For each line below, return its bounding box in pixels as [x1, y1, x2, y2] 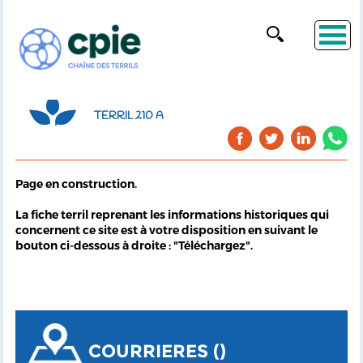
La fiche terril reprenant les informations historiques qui [15, 207, 329, 222]
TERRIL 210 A [93, 109, 164, 124]
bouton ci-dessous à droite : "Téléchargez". [15, 238, 253, 253]
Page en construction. [15, 177, 139, 191]
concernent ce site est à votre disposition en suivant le [15, 223, 318, 237]
